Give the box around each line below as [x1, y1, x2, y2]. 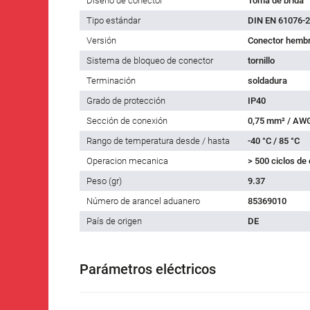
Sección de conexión [86, 115, 167, 126]
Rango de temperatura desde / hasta [86, 135, 230, 146]
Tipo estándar [86, 15, 140, 26]
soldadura [248, 75, 287, 86]
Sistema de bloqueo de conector [86, 55, 213, 66]
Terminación [86, 75, 136, 86]
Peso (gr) [86, 175, 122, 186]
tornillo [248, 55, 275, 66]
